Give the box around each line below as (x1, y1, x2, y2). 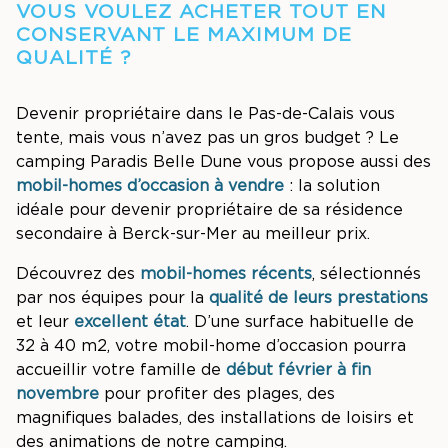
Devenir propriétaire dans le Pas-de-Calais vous (16, 106, 395, 122)
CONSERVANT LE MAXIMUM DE (16, 26, 352, 45)
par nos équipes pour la (16, 290, 209, 306)
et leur (16, 314, 74, 330)
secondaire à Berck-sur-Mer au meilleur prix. (16, 226, 370, 242)
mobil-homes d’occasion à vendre (16, 178, 284, 194)
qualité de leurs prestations (209, 290, 428, 306)
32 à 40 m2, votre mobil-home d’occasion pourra (16, 338, 406, 354)
